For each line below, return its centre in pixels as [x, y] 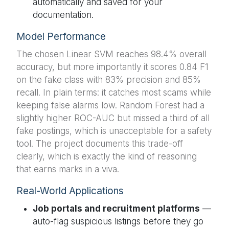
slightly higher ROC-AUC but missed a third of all [113, 118]
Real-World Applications [70, 191]
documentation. [63, 15]
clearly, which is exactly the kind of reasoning [107, 156]
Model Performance [61, 36]
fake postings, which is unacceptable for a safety [114, 131]
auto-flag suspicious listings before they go [118, 221]
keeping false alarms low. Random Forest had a [110, 105]
